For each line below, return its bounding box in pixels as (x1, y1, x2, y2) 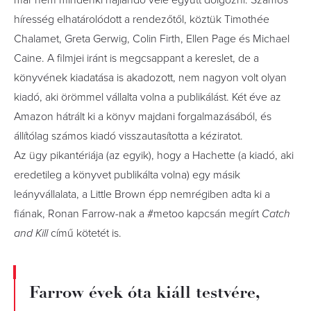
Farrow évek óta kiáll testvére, (29, 282, 260, 303)
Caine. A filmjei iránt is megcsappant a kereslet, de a (14, 51, 259, 65)
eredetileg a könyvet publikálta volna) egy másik (14, 168, 240, 182)
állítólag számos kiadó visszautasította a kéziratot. (14, 129, 243, 143)
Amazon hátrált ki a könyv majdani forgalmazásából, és (14, 110, 271, 124)
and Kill (14, 226, 48, 240)
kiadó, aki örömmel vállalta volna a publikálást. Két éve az (14, 90, 281, 104)
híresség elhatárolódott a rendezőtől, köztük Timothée (14, 12, 269, 26)
